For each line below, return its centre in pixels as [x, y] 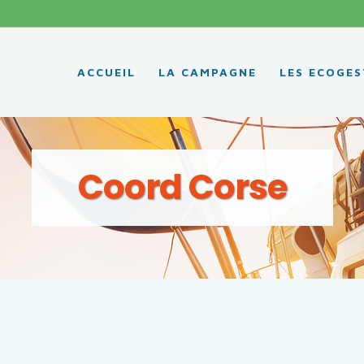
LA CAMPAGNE [207, 72]
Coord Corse [182, 187]
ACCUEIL [106, 72]
